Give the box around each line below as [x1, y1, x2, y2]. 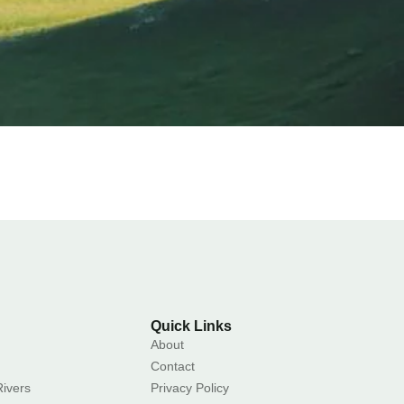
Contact [150, 358, 195, 373]
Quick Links [150, 317, 232, 334]
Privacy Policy [150, 380, 229, 395]
